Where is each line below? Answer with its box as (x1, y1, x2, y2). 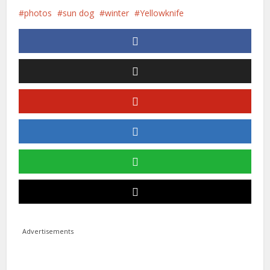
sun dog (63, 7, 95, 19)
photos (24, 7, 52, 19)
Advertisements (22, 227, 74, 236)
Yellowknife (140, 7, 184, 19)
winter (105, 7, 130, 19)
